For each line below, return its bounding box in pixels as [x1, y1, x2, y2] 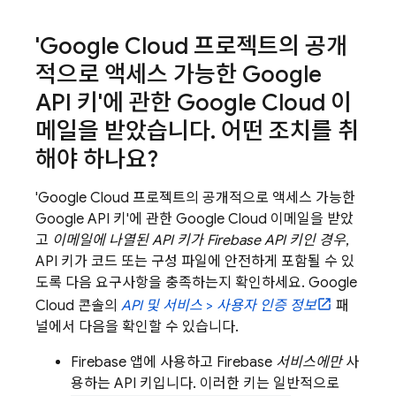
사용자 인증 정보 [217, 297, 316, 315]
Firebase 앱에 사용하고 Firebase [71, 354, 276, 371]
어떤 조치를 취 [216, 117, 359, 145]
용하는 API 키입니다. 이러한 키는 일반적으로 [71, 375, 339, 392]
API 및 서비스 [121, 297, 202, 315]
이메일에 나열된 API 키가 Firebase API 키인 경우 [52, 232, 346, 249]
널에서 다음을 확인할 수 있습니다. [35, 318, 239, 336]
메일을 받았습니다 [35, 117, 210, 145]
